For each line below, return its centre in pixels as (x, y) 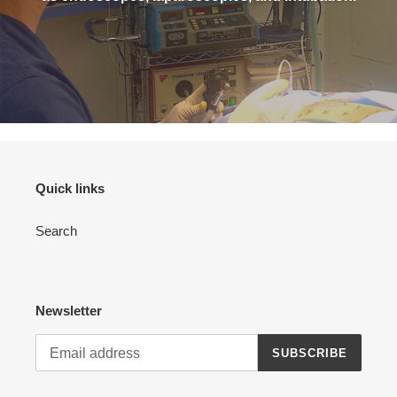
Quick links (70, 189)
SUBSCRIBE (309, 353)
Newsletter (69, 310)
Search (56, 230)
